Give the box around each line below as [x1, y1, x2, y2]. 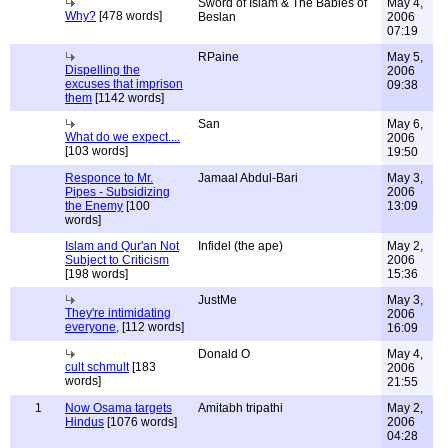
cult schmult [65, 360, 129, 374]
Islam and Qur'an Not [65, 239, 179, 253]
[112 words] [119, 320, 184, 334]
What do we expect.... [65, 130, 180, 144]
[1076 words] [104, 415, 177, 429]
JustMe [198, 293, 237, 307]
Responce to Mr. [65, 171, 153, 185]
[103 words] [65, 144, 128, 158]
